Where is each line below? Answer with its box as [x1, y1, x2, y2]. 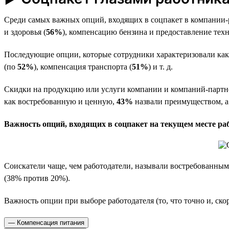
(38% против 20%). [4, 173, 70, 182]
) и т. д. [148, 62, 173, 71]
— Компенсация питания [8, 218, 84, 226]
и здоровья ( [4, 27, 46, 36]
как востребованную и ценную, [4, 97, 117, 106]
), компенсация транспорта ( [34, 62, 132, 71]
